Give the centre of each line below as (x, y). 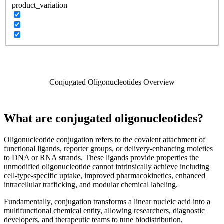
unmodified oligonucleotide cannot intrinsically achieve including (107, 167)
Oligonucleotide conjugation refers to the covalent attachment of (105, 140)
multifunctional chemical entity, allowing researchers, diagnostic (104, 211)
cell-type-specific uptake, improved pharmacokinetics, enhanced (105, 176)
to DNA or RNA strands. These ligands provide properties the (101, 158)
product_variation (40, 5)
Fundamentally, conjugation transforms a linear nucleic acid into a (107, 202)
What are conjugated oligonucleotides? (104, 119)
